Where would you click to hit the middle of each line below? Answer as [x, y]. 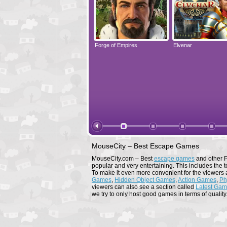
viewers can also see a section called [144, 187]
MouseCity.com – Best [123, 159]
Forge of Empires [116, 45]
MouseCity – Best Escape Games [145, 146]
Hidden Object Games [145, 180]
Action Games [197, 180]
